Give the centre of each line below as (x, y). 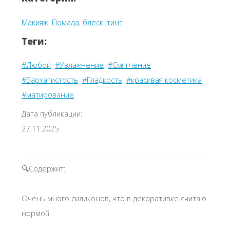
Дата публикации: (52, 114)
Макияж (35, 22)
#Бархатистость (50, 80)
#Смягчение (129, 65)
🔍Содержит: (44, 169)
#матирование (48, 95)
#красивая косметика (164, 80)
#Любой (36, 65)
